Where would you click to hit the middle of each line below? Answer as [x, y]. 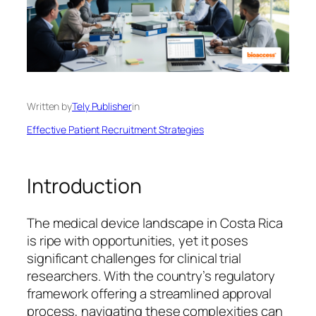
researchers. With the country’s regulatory [151, 275]
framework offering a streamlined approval [149, 293]
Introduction [84, 186]
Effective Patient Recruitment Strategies [115, 129]
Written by [49, 106]
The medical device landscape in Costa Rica [155, 223]
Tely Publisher [102, 106]
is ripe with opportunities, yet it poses [138, 240]
